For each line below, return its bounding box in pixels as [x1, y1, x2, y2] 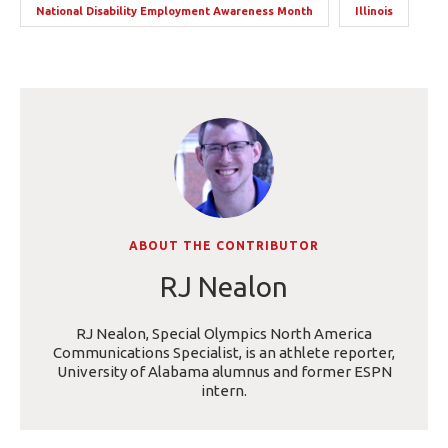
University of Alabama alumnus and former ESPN [56, 362, 392, 380]
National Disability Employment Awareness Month [36, 4, 313, 17]
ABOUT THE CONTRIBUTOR [129, 238, 319, 252]
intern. [201, 381, 247, 399]
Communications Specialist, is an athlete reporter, [53, 343, 395, 361]
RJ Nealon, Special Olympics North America [76, 324, 372, 342]
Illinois [355, 4, 393, 17]
